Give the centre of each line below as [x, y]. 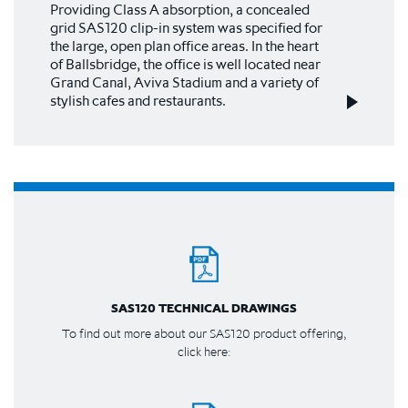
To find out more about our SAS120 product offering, [204, 333]
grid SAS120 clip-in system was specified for [186, 27]
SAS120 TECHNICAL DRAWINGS [204, 308]
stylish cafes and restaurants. [138, 100]
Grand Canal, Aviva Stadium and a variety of [184, 82]
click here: [204, 352]
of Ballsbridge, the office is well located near [185, 64]
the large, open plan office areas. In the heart [184, 46]
